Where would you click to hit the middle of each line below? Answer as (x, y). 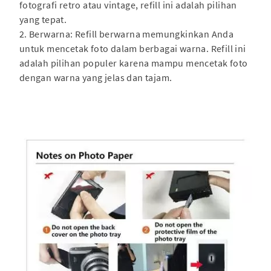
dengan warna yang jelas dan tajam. (96, 78)
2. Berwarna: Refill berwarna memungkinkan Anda (126, 34)
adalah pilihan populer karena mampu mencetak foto (133, 63)
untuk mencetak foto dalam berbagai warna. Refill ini (132, 49)
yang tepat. (43, 20)
